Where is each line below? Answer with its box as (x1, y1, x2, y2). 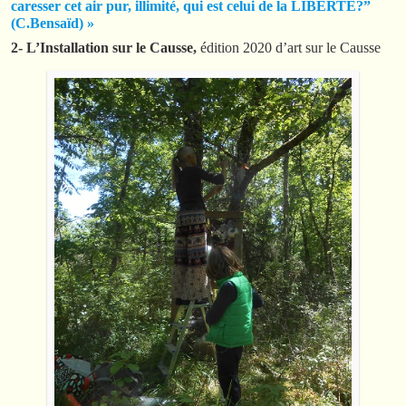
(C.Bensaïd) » (11, 14, 94, 31)
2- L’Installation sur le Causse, (11, 39, 197, 55)
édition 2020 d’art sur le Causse (197, 39, 381, 55)
